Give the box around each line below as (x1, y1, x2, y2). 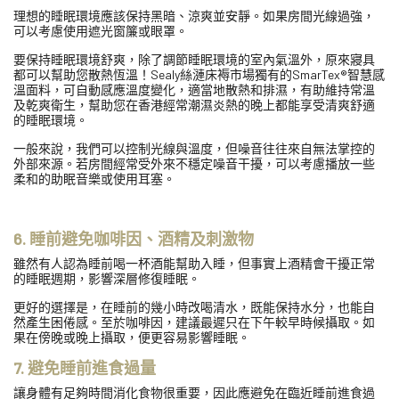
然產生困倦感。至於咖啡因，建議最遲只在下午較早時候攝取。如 (13, 313, 375, 330)
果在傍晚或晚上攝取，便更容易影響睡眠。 (13, 329, 250, 345)
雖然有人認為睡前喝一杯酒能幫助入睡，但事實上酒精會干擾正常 (13, 255, 375, 271)
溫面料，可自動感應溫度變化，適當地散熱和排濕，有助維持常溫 (13, 81, 375, 97)
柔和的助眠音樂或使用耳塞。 (13, 170, 175, 186)
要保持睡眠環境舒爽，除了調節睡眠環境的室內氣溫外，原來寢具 (13, 51, 375, 67)
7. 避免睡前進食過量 (13, 357, 156, 378)
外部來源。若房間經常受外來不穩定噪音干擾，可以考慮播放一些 (13, 155, 375, 171)
